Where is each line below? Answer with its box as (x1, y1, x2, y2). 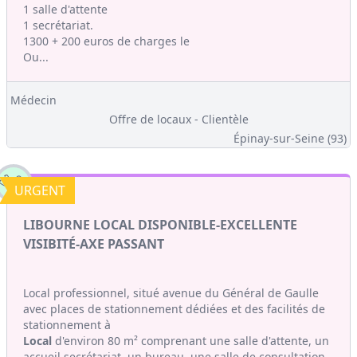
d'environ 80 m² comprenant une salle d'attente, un (52, 333, 329, 348)
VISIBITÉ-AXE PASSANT (23, 235, 164, 253)
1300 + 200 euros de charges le (23, 33, 190, 49)
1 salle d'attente (23, 2, 108, 17)
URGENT (14, 182, 65, 199)
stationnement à (23, 317, 111, 332)
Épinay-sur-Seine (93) (233, 131, 347, 146)
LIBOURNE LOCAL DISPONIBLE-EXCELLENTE (23, 216, 297, 233)
